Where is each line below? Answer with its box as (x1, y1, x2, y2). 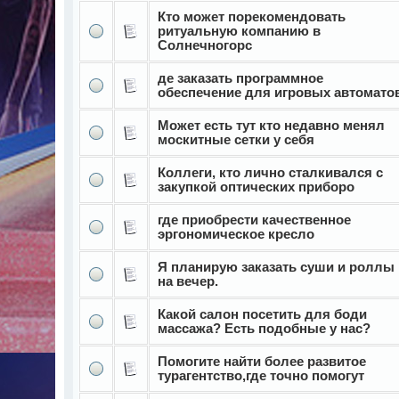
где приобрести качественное (158, 212, 352, 227)
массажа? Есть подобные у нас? (158, 321, 371, 336)
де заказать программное (158, 70, 324, 85)
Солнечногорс (158, 37, 253, 53)
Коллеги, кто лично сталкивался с (158, 165, 384, 180)
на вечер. (158, 273, 219, 289)
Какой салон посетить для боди (158, 306, 368, 322)
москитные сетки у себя (158, 132, 315, 147)
